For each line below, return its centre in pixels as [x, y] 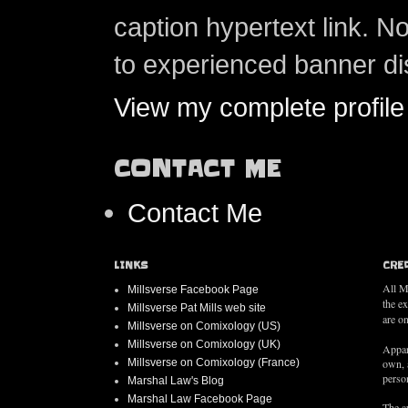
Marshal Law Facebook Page [200, 399]
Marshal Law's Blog [176, 381]
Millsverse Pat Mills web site [197, 308]
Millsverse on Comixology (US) [204, 326]
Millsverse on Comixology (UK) [204, 345]
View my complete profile [259, 107]
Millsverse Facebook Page [193, 290]
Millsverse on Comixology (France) [214, 363]
